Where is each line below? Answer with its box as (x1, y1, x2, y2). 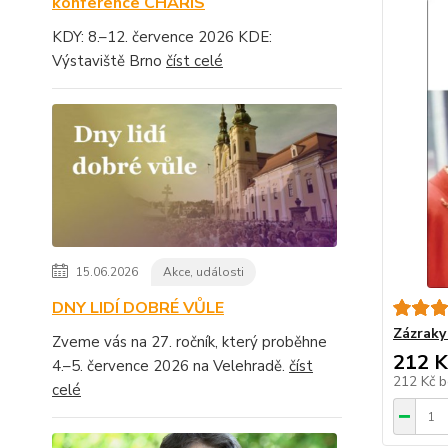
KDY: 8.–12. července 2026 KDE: (52, 27, 272, 47)
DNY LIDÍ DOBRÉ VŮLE (52, 296, 224, 319)
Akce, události (163, 263, 244, 280)
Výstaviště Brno (52, 51, 166, 71)
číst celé (166, 51, 223, 71)
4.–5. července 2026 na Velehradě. (52, 355, 289, 376)
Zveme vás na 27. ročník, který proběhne (52, 331, 327, 352)
